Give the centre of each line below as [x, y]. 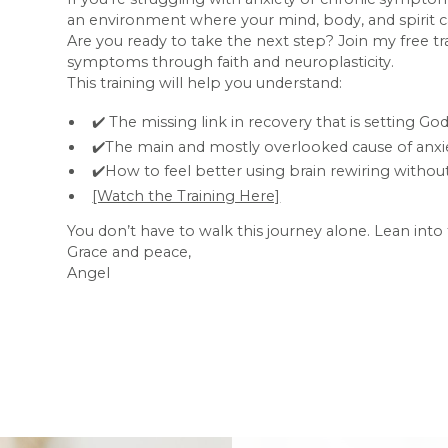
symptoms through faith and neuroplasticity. [231, 61]
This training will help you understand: [205, 82]
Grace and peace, [129, 252]
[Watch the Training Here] [186, 195]
